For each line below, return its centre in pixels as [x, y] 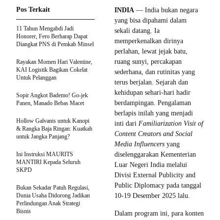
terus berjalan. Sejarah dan [151, 82]
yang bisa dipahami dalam [151, 20]
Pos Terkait [33, 9]
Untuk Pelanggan [36, 77]
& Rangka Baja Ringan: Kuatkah [54, 128]
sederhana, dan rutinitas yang [155, 72]
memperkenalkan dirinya [149, 41]
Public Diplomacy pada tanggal [158, 185]
